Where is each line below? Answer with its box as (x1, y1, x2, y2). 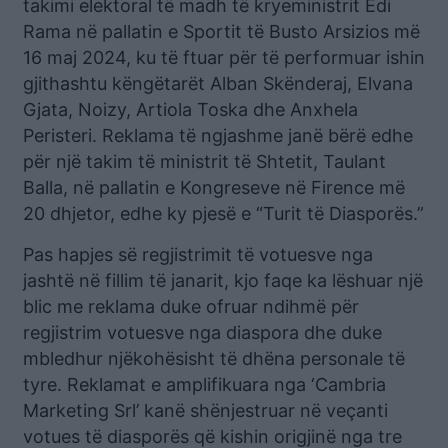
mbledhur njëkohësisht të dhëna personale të (23, 348, 405, 370)
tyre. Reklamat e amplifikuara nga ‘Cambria (23, 374, 386, 396)
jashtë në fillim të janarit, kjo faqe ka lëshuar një (23, 270, 423, 292)
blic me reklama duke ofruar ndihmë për (23, 296, 359, 318)
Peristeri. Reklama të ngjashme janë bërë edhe (23, 125, 413, 147)
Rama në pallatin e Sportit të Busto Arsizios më (23, 21, 420, 43)
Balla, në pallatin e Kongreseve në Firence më (23, 177, 405, 199)
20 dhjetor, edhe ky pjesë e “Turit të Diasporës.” (23, 203, 424, 225)
